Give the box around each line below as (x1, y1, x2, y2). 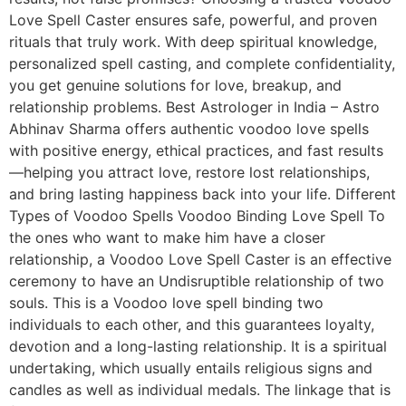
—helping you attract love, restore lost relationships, (9, 162, 370, 181)
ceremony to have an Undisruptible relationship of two (9, 271, 384, 290)
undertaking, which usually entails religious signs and (9, 358, 372, 377)
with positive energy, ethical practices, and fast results (9, 140, 383, 159)
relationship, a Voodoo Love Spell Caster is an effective (9, 249, 391, 268)
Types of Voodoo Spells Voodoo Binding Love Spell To (9, 206, 385, 225)
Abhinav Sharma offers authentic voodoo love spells (9, 119, 369, 138)
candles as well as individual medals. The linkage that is (9, 380, 391, 399)
